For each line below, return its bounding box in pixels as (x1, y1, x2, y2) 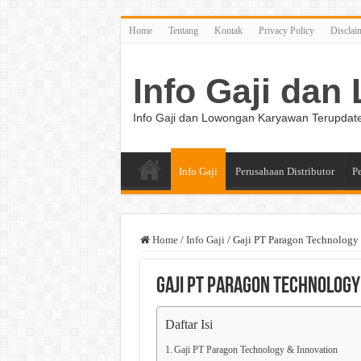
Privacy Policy (258, 25, 314, 36)
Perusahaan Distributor (234, 165, 334, 177)
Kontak (214, 25, 243, 36)
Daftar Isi (164, 317, 213, 332)
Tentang (168, 25, 198, 36)
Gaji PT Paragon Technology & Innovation (173, 345, 338, 355)
